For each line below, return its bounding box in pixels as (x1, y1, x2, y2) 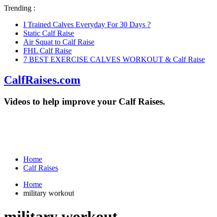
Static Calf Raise (23, 29, 74, 37)
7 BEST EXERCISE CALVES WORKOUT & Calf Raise (23, 55, 205, 63)
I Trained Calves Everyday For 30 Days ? (23, 20, 151, 29)
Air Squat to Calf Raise (23, 38, 94, 46)
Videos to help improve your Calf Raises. (4, 96, 165, 107)
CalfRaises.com (4, 73, 80, 86)
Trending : (4, 4, 35, 12)
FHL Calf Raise (23, 46, 72, 55)
